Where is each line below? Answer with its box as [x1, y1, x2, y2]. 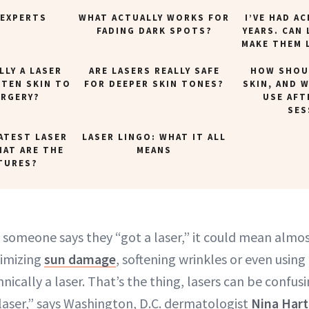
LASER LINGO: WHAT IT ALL [82, 131, 227, 143]
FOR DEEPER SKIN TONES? [84, 78, 225, 90]
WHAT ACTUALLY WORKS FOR [79, 12, 230, 24]
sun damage [44, 250, 116, 268]
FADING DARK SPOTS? [96, 25, 212, 37]
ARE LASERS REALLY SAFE [88, 65, 220, 77]
